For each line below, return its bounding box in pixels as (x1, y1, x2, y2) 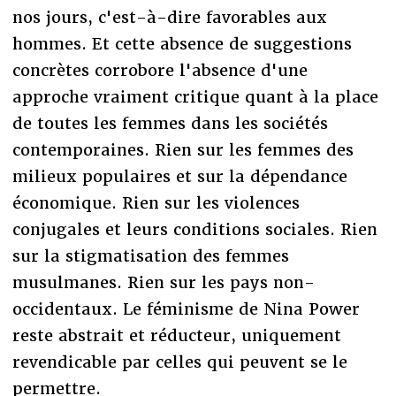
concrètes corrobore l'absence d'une (11, 59, 308, 80)
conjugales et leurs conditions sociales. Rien (11, 218, 377, 240)
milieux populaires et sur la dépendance (11, 165, 347, 187)
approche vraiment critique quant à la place (11, 86, 378, 107)
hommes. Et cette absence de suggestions (11, 33, 352, 54)
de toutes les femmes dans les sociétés (11, 112, 328, 133)
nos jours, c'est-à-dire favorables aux (11, 6, 327, 27)
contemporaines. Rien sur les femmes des (11, 139, 354, 160)
